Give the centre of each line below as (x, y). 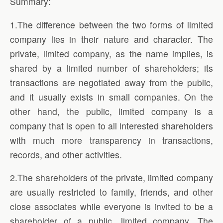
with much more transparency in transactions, (111, 140)
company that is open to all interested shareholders (111, 125)
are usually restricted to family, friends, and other (111, 192)
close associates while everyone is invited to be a (111, 207)
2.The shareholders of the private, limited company (111, 178)
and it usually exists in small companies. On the (111, 97)
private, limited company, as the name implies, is (111, 53)
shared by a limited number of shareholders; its (111, 68)
